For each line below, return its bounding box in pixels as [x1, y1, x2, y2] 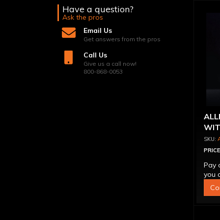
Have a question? [62, 3, 134, 15]
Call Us [83, 51, 108, 59]
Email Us [83, 26, 112, 35]
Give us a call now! [83, 60, 137, 67]
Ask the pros [62, 13, 103, 22]
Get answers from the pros [83, 35, 161, 43]
